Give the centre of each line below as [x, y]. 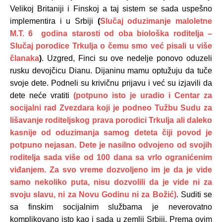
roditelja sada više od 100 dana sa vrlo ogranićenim [111, 157]
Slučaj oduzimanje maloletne [156, 21]
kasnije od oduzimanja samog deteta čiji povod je [111, 132]
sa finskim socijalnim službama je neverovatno [111, 207]
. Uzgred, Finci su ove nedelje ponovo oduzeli [127, 58]
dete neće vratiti [42, 95]
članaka [25, 58]
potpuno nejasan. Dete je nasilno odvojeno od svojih [111, 145]
